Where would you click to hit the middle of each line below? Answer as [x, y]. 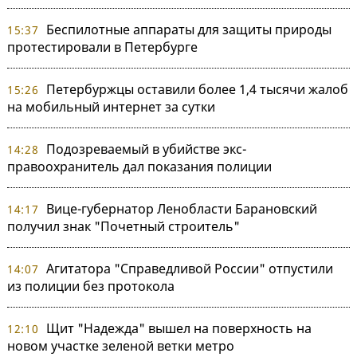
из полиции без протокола [91, 286]
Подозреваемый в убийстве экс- [146, 149]
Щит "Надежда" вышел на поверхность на [178, 328]
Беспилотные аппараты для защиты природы [188, 29]
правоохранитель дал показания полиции [139, 166]
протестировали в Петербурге [102, 47]
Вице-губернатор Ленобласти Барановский [181, 208]
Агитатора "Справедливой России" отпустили [189, 268]
